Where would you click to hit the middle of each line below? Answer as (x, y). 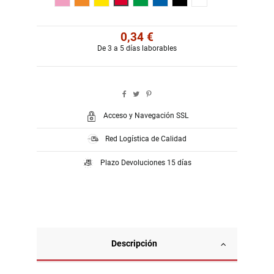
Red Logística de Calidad (146, 139)
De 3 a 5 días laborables (137, 48)
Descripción (134, 244)
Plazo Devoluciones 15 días (146, 162)
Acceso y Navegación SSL (146, 116)
